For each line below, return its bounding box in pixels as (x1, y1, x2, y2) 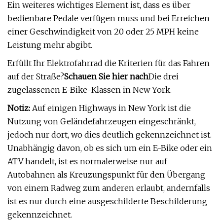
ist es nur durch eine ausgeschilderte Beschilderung (7, 196, 207, 206)
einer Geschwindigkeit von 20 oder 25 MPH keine (7, 27, 199, 37)
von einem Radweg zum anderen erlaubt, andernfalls (7, 183, 210, 193)
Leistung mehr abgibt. (7, 40, 92, 50)
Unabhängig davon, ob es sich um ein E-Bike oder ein (7, 143, 212, 153)
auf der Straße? (7, 72, 64, 81)
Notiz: (7, 103, 30, 113)
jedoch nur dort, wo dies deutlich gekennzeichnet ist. (7, 130, 212, 140)
